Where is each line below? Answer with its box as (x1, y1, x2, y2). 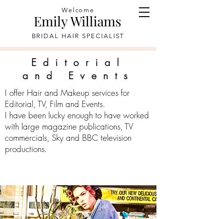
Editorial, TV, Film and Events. (5, 98, 105, 109)
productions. (5, 143, 47, 154)
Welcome (61, 6, 95, 14)
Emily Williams (34, 12, 121, 30)
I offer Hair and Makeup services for (5, 87, 130, 98)
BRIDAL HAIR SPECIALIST (31, 32, 125, 40)
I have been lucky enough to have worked (5, 109, 149, 121)
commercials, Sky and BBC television (5, 132, 131, 143)
